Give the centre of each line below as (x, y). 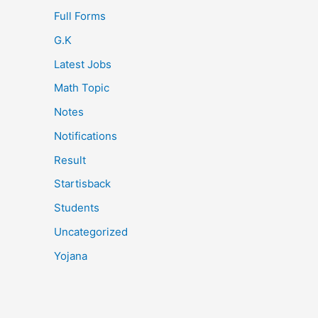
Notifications (86, 136)
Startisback (82, 184)
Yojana (71, 256)
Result (70, 160)
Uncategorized (91, 231)
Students (77, 208)
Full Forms (80, 16)
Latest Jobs (83, 64)
